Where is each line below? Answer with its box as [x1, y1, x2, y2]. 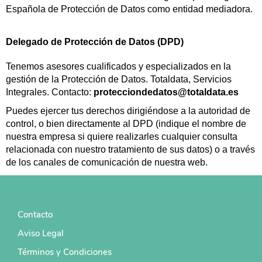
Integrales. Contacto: [6, 87, 94, 97]
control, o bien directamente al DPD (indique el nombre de [6, 119, 246, 129]
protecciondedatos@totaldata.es [94, 87, 239, 97]
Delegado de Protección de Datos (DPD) [6, 37, 184, 47]
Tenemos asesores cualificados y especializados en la [6, 61, 231, 71]
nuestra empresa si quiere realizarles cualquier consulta [6, 132, 237, 142]
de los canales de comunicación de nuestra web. [6, 157, 208, 167]
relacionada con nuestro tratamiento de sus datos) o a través [6, 144, 255, 154]
